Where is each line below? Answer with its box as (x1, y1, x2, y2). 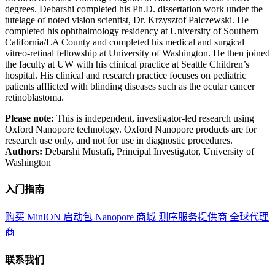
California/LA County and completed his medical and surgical (5, 36, 244, 47)
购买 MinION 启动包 (5, 212, 95, 223)
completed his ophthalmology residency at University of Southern (5, 25, 258, 36)
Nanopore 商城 (95, 212, 158, 223)
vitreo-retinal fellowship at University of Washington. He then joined (5, 47, 270, 58)
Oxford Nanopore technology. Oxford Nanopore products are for (5, 123, 257, 134)
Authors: (5, 145, 42, 157)
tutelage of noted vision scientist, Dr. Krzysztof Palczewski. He (5, 14, 249, 25)
